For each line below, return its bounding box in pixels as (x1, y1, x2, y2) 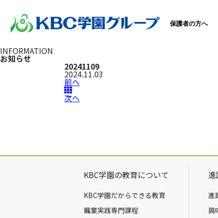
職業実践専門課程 (84, 205, 138, 215)
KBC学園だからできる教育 (84, 190, 165, 200)
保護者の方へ (170, 20, 208, 27)
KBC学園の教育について (84, 169, 169, 181)
